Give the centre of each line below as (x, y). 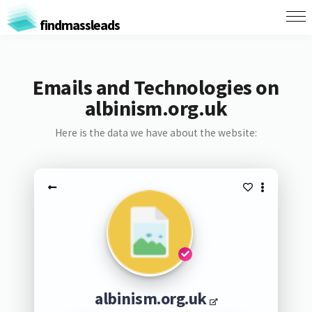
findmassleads (78, 24)
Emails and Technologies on (156, 87)
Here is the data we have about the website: (156, 133)
